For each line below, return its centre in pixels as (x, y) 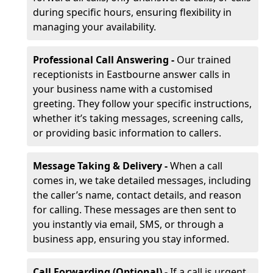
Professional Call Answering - (105, 60)
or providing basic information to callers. (127, 133)
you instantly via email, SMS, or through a (128, 224)
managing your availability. (94, 27)
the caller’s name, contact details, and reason (137, 195)
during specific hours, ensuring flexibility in (132, 12)
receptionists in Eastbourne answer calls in (132, 74)
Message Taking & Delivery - (101, 166)
